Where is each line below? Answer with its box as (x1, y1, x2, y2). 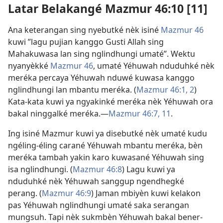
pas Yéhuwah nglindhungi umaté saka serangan (8, 200, 189, 211)
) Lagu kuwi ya (122, 164, 175, 175)
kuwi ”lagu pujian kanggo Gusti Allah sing (8, 36, 164, 48)
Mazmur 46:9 (42, 188, 91, 199)
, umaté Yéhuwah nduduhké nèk (93, 60, 215, 72)
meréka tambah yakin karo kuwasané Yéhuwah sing (8, 152, 204, 163)
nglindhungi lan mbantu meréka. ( (8, 84, 136, 96)
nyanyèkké (8, 60, 50, 72)
